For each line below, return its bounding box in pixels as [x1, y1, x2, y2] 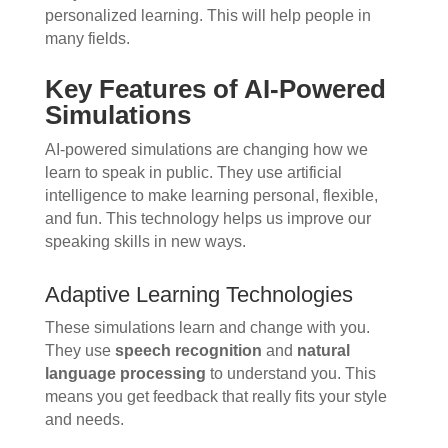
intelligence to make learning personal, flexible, [44, 187, 378, 205]
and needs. [44, 411, 124, 429]
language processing [44, 365, 206, 383]
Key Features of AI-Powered [44, 74, 386, 105]
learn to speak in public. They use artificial [44, 164, 342, 182]
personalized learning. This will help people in [44, 7, 371, 25]
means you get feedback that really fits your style [44, 388, 387, 406]
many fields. [44, 30, 130, 48]
